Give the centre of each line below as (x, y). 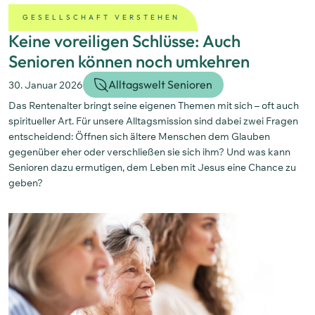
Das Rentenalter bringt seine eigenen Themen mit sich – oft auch (154, 106)
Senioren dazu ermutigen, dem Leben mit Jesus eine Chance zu (152, 168)
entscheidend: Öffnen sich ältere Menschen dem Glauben (139, 137)
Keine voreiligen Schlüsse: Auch (124, 41)
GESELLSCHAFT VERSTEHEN (101, 18)
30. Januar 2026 (46, 85)
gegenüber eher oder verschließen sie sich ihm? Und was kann (149, 152)
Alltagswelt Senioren (160, 85)
